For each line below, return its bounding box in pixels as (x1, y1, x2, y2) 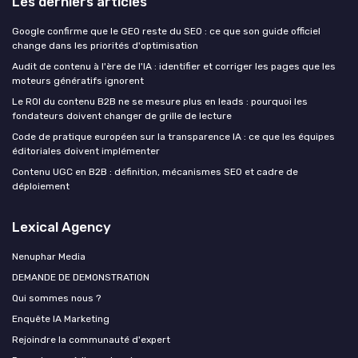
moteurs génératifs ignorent (12, 74, 144, 86)
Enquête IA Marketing (12, 312, 109, 324)
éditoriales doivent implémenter (12, 145, 160, 157)
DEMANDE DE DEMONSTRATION (12, 271, 149, 283)
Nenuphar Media (12, 250, 86, 262)
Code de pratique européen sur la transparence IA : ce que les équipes (12, 130, 335, 142)
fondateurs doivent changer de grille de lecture (12, 109, 232, 121)
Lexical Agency (12, 218, 111, 235)
